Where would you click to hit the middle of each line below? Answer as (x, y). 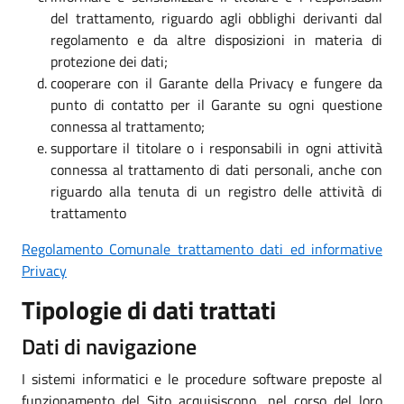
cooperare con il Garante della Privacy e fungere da (216, 83)
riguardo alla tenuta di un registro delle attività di (216, 191)
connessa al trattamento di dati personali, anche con (216, 169)
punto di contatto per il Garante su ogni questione (216, 104)
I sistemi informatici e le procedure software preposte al (202, 378)
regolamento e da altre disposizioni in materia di (216, 39)
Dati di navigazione (109, 346)
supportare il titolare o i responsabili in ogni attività (216, 147)
